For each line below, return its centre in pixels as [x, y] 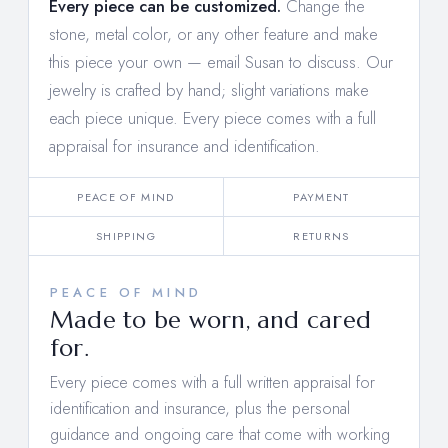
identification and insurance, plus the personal [200, 408]
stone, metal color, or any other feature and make [213, 33]
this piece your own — [128, 61]
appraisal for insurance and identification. [184, 145]
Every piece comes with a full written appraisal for [212, 382]
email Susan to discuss [281, 61]
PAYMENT [321, 196]
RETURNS [321, 235]
